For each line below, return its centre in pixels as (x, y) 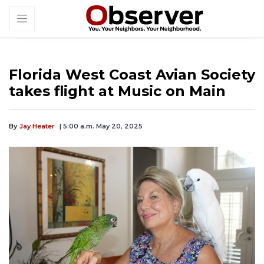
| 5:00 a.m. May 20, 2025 (101, 126)
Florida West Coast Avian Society (132, 75)
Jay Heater (37, 126)
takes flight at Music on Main (117, 91)
